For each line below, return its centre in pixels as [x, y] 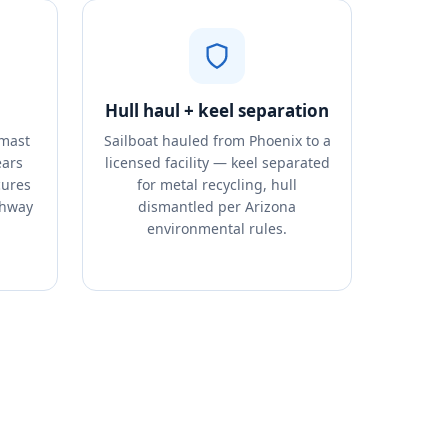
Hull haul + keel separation [217, 110]
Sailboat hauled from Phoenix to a [217, 140]
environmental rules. [217, 228]
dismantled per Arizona [217, 206]
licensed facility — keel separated [217, 162]
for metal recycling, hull [217, 184]
